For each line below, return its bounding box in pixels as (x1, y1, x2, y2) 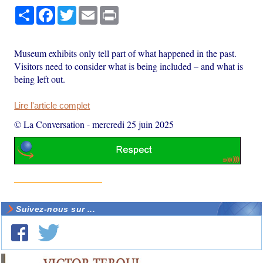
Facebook (55, 5, 93, 15)
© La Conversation (14, 117, 85, 130)
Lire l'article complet (14, 100, 90, 110)
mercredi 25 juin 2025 (92, 117, 174, 130)
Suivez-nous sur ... (16, 204, 96, 214)
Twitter (76, 5, 102, 15)
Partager (34, 5, 67, 15)
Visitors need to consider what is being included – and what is (14, 59, 244, 72)
